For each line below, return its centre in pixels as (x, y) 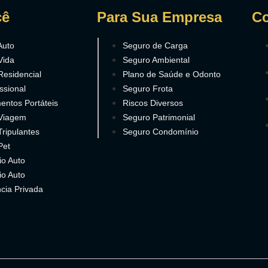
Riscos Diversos (153, 103)
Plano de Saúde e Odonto (171, 74)
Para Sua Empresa (159, 17)
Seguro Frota (147, 88)
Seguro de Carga (155, 45)
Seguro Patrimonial (159, 117)
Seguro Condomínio (160, 131)
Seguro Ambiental (156, 60)
